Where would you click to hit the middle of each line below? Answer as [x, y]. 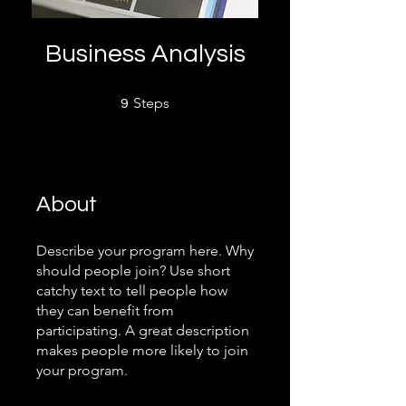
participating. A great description [143, 330]
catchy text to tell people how [132, 290]
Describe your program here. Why [145, 251]
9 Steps [186, 98]
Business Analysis [145, 54]
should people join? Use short [133, 271]
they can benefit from [105, 310]
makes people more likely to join [142, 350]
